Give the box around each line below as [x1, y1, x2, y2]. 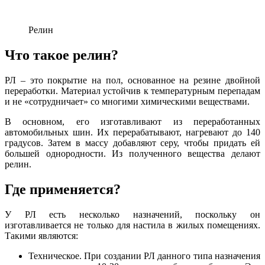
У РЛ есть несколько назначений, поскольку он [5, 209, 260, 219]
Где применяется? [5, 182, 121, 198]
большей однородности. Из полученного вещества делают [5, 148, 260, 159]
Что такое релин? [5, 47, 118, 63]
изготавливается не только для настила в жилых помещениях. [5, 219, 260, 230]
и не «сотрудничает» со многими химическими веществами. [5, 96, 250, 107]
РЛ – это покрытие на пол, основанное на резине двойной [5, 75, 260, 86]
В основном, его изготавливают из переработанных [5, 117, 260, 127]
